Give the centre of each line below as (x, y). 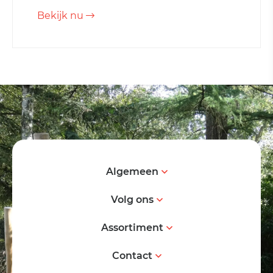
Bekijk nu (62, 16)
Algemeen (132, 172)
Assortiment (132, 228)
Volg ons (132, 200)
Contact (132, 256)
